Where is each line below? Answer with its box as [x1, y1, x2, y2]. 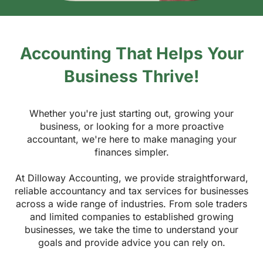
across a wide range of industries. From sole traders [16, 197, 247, 210]
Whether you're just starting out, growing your [29, 107, 234, 119]
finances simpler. [94, 146, 169, 158]
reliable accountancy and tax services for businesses [15, 184, 248, 197]
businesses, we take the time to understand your [25, 223, 238, 235]
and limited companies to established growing [29, 210, 234, 222]
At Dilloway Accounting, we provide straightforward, [15, 171, 248, 184]
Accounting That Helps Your [19, 43, 244, 63]
